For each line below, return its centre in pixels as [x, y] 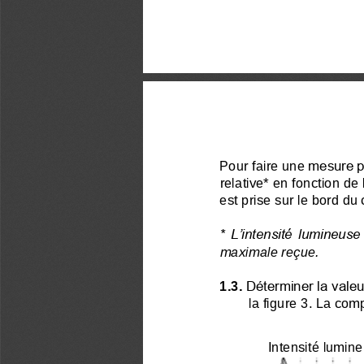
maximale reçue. [269, 250]
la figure [273, 301]
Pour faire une [262, 164]
